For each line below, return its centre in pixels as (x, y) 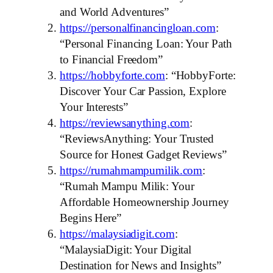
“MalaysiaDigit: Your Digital (126, 250)
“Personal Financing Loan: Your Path (146, 44)
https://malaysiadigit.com (117, 234)
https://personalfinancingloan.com (138, 28)
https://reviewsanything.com (125, 123)
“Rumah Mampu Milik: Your (127, 186)
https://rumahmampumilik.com (131, 171)
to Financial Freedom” (111, 60)
